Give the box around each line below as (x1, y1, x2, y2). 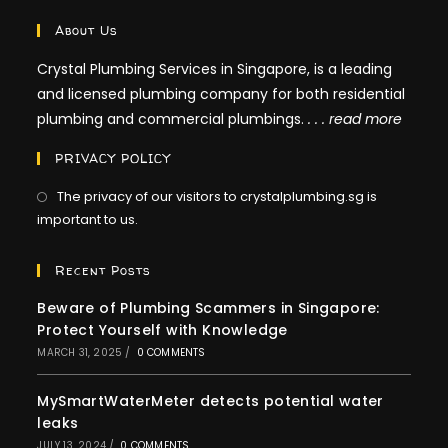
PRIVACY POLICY (55, 149, 172, 168)
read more (329, 109, 403, 130)
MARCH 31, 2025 (37, 345, 123, 361)
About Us (55, 21, 119, 40)
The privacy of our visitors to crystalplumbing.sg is (57, 187, 378, 207)
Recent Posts (55, 261, 152, 280)
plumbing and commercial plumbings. (37, 109, 309, 130)
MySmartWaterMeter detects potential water (37, 391, 384, 412)
